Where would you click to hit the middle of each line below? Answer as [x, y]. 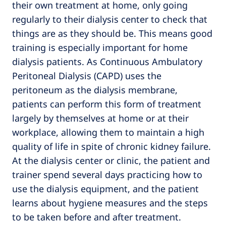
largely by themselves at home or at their [100, 118]
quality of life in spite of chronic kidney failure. [111, 146]
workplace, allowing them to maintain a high [108, 132]
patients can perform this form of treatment [107, 104]
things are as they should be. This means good [112, 33]
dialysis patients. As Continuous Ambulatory [107, 61]
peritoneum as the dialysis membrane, [95, 90]
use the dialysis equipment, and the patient [105, 188]
